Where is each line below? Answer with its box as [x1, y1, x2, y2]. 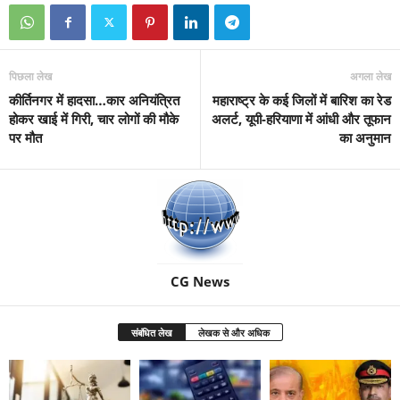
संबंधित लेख [130, 325, 172, 339]
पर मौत [9, 128, 42, 146]
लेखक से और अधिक [197, 325, 270, 339]
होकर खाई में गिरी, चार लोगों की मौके [9, 109, 179, 128]
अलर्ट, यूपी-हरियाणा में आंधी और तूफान [212, 109, 391, 128]
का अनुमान [339, 128, 391, 146]
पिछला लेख [9, 68, 52, 84]
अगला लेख [350, 68, 391, 84]
